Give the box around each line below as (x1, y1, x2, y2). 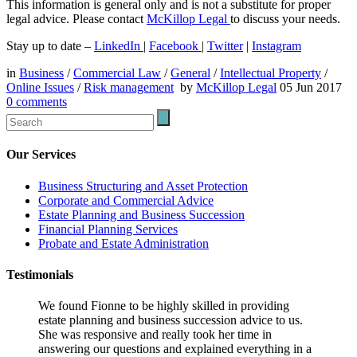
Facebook (149, 39, 202, 53)
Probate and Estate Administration (38, 236, 209, 250)
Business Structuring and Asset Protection (38, 178, 248, 193)
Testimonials (6, 267, 73, 281)
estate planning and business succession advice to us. (38, 313, 303, 328)
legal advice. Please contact (6, 12, 147, 26)
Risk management (84, 80, 174, 95)
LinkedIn (94, 39, 143, 53)
